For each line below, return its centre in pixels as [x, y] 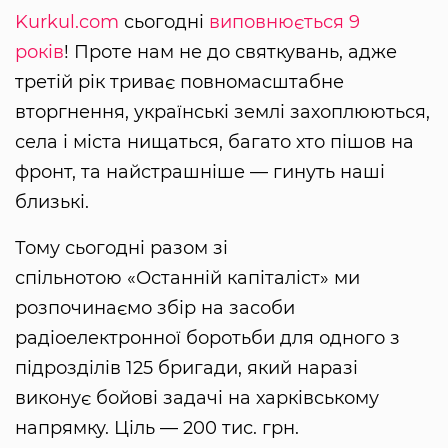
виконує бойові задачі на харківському [197, 398]
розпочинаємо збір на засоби [155, 308]
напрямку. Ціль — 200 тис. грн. [157, 428]
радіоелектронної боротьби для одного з [207, 338]
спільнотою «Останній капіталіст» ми [187, 278]
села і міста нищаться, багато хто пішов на [214, 142]
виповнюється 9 [284, 22]
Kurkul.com [67, 22]
